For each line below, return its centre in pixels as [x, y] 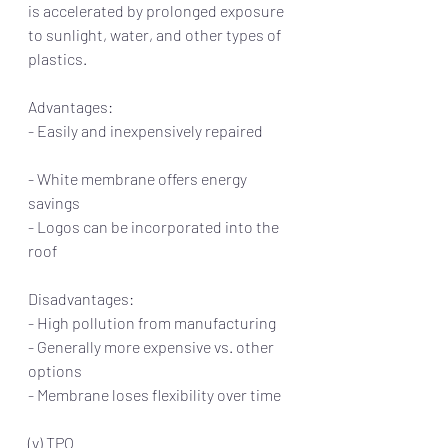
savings [61, 202]
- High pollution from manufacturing [153, 322]
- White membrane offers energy [139, 178]
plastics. [60, 58]
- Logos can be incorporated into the [155, 226]
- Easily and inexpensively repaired [159, 130]
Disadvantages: [81, 298]
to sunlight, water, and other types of [156, 34]
